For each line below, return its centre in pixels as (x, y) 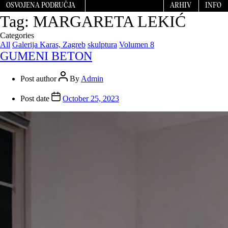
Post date (35, 99)
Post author (38, 79)
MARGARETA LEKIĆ (109, 22)
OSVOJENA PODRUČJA (40, 6)
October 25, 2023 (91, 99)
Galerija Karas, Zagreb (49, 45)
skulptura (102, 45)
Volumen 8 (137, 45)
